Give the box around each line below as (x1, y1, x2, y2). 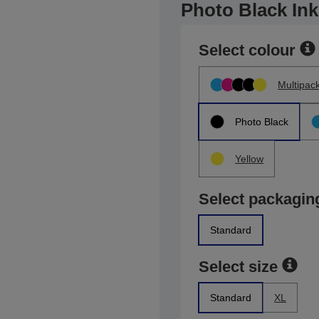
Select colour (199, 41, 296, 59)
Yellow (235, 153, 263, 164)
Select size (199, 258, 278, 276)
